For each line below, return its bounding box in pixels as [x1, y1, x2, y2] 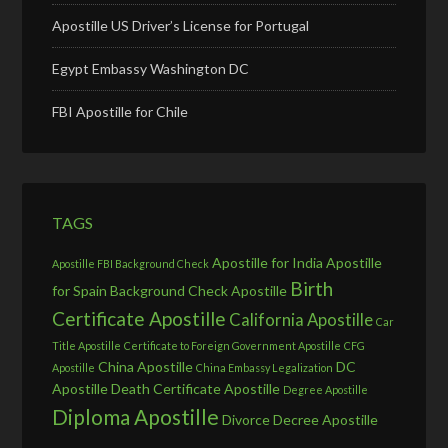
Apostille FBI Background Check [52, 256, 210, 270]
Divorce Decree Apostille [222, 410, 379, 428]
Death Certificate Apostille [111, 379, 281, 397]
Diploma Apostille [52, 403, 220, 429]
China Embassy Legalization [196, 360, 334, 374]
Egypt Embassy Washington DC [52, 59, 250, 77]
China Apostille [98, 357, 194, 375]
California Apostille [229, 308, 374, 330]
